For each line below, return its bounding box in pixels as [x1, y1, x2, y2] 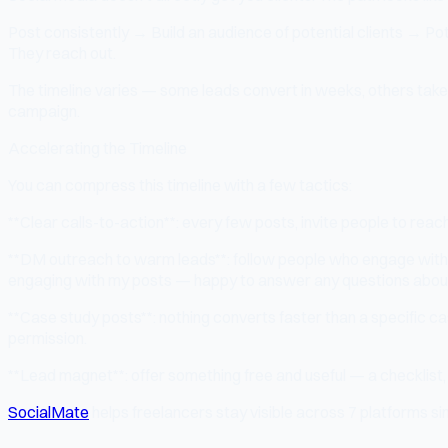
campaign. [8, 100, 80, 121]
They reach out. [8, 42, 116, 63]
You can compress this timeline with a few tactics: [8, 174, 352, 195]
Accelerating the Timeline [8, 137, 187, 158]
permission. [8, 327, 87, 348]
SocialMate [8, 401, 89, 422]
